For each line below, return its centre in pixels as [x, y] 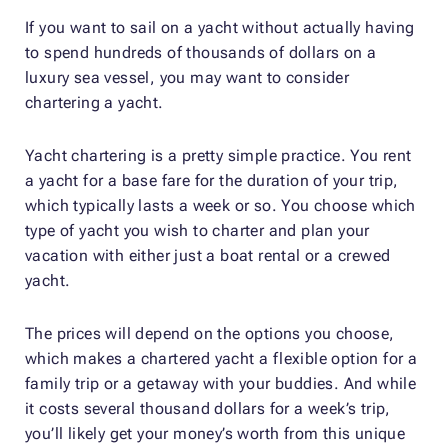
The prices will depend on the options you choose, [210, 333]
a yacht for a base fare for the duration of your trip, [212, 180]
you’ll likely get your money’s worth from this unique [215, 433]
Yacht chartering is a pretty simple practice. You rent [218, 155]
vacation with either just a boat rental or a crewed [208, 255]
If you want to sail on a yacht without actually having [220, 27]
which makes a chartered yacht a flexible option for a [221, 358]
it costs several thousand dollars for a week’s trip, [208, 408]
